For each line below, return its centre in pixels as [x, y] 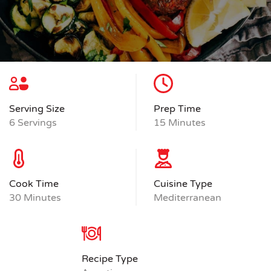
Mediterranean [188, 198]
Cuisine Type [183, 184]
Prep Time [177, 109]
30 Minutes [35, 198]
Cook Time [34, 184]
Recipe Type [109, 259]
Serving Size [37, 109]
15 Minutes [180, 123]
